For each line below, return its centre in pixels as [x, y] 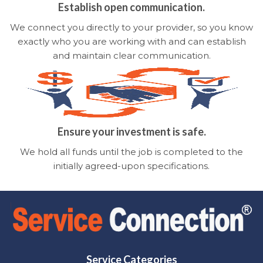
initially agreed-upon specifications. [131, 166]
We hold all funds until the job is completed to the [131, 151]
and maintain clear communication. [131, 55]
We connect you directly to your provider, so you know [131, 27]
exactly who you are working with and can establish [131, 41]
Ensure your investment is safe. [131, 131]
